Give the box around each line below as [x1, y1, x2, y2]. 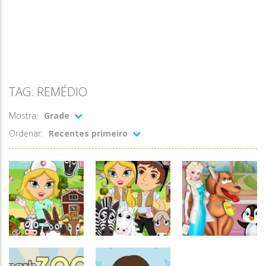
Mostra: [9, 110, 38, 121]
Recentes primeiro [49, 128, 128, 139]
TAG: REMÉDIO [9, 84, 87, 100]
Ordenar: [9, 128, 43, 139]
